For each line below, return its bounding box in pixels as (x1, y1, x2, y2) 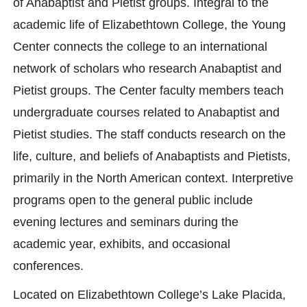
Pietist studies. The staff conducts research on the (13, 127, 286, 141)
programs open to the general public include (13, 193, 253, 207)
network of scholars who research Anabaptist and (13, 62, 282, 75)
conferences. (13, 259, 84, 273)
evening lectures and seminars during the (13, 215, 238, 229)
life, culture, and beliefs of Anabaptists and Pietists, (13, 149, 291, 163)
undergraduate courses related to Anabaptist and (13, 106, 280, 119)
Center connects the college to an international (13, 40, 267, 53)
